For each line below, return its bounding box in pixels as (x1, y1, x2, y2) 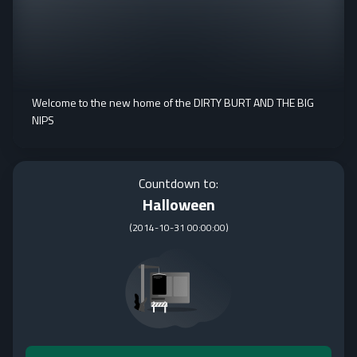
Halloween (142, 192, 215, 217)
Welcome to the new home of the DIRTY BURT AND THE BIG (32, 94, 314, 111)
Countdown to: (139, 174, 218, 193)
